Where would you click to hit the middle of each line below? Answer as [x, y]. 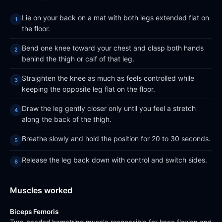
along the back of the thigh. [67, 119]
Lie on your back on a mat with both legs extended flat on [115, 18]
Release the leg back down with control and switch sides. [114, 160]
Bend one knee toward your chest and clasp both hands [113, 48]
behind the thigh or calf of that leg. [78, 59]
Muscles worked [41, 190]
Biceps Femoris [34, 212]
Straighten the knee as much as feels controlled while [108, 78]
